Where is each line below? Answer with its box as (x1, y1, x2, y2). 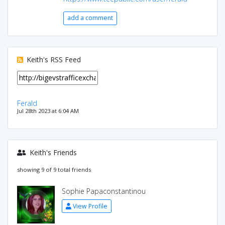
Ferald (17, 98, 37, 108)
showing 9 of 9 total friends (17, 166, 91, 173)
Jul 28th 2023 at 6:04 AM (17, 107, 79, 115)
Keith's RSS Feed (24, 55, 81, 64)
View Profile (72, 201, 107, 210)
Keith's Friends (27, 148, 77, 157)
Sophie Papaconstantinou (61, 186, 146, 196)
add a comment (67, 14, 113, 22)
